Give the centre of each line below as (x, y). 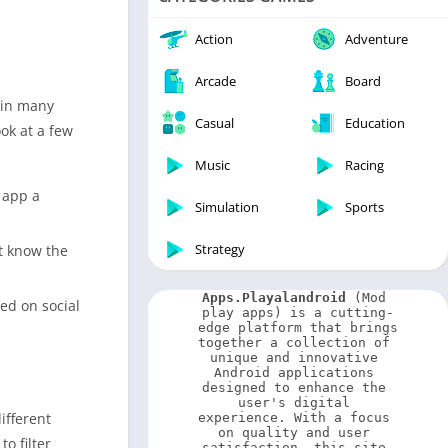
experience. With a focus (294, 417)
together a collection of (294, 342)
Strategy (220, 249)
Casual (214, 123)
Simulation (227, 207)
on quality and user (294, 432)
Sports (364, 207)
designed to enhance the (294, 387)
